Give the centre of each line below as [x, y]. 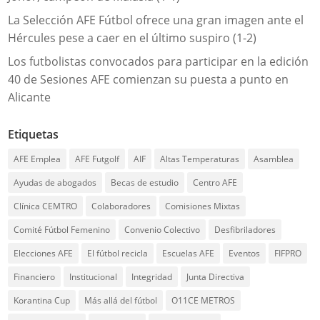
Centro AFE [215, 183]
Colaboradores [121, 206]
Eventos [245, 254]
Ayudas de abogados [55, 183]
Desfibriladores [245, 230]
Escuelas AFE [189, 254]
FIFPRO [288, 254]
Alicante [30, 97]
